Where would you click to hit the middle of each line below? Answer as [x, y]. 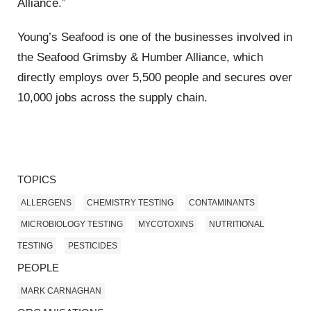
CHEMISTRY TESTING [130, 203]
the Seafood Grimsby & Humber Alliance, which [140, 58]
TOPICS [37, 179]
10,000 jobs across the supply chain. [112, 98]
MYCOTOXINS [166, 225]
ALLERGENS [46, 203]
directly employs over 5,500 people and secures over [155, 78]
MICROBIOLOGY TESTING [72, 225]
